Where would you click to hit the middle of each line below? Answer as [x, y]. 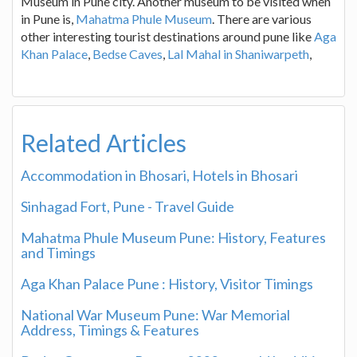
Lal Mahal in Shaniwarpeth [238, 53]
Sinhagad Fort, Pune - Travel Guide [127, 206]
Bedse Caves [127, 53]
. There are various [262, 18]
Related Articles [104, 142]
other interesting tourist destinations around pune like [167, 36]
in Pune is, [48, 18]
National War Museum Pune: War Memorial [155, 314]
